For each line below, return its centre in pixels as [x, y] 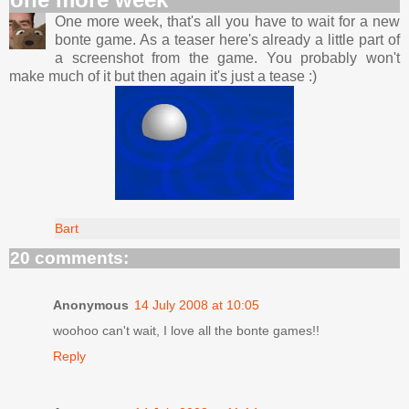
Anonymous [91, 304]
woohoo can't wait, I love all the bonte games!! [186, 330]
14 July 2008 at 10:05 [197, 304]
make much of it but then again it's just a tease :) [163, 76]
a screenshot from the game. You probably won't [227, 58]
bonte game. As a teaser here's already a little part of [227, 39]
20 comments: [69, 257]
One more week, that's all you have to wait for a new [227, 21]
